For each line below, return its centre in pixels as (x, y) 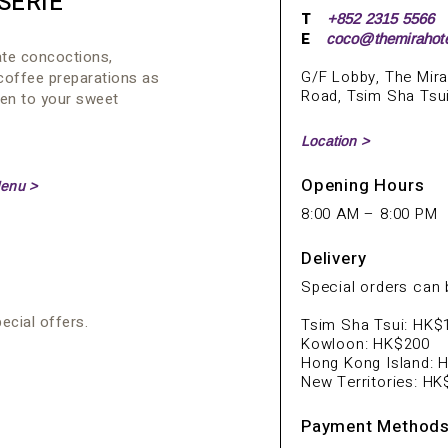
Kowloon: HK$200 (365, 343)
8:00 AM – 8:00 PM (369, 213)
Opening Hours (363, 185)
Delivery (334, 258)
